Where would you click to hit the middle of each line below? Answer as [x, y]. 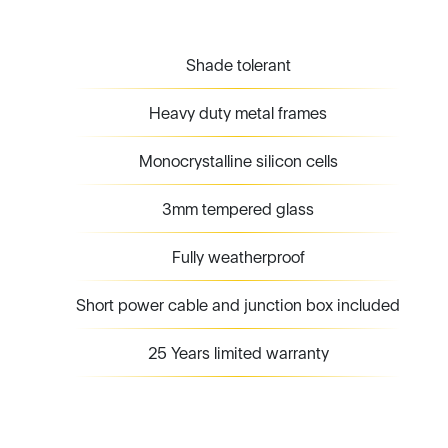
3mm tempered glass [238, 208]
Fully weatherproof [238, 256]
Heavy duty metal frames [238, 112]
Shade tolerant [238, 64]
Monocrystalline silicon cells [238, 160]
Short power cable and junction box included [238, 304]
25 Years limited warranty [238, 352]
